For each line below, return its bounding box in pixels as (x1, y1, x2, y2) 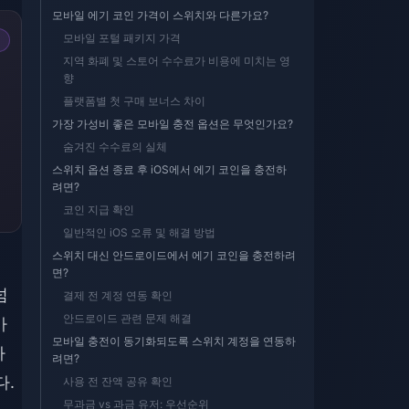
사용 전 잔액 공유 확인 (63, 374, 173, 388)
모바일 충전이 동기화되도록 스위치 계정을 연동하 (52, 334, 296, 348)
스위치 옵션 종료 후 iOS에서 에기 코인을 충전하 (52, 163, 287, 176)
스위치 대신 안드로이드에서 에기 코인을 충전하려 (52, 248, 296, 262)
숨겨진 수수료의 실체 (63, 140, 167, 153)
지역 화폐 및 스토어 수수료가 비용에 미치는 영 (63, 54, 290, 68)
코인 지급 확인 (63, 203, 134, 216)
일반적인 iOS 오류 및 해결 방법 (63, 225, 215, 239)
